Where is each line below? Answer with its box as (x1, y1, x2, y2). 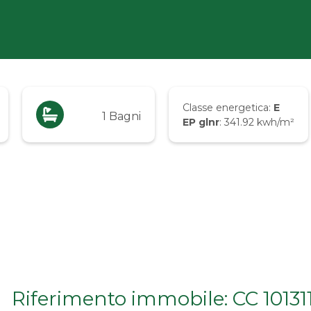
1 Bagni (101, 110, 141, 123)
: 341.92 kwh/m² (219, 116, 294, 128)
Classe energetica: (182, 101, 274, 114)
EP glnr (182, 116, 219, 128)
